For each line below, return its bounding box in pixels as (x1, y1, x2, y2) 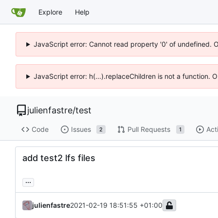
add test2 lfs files (22, 152, 95, 163)
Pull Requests (127, 125, 170, 134)
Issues (71, 125, 91, 134)
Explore (38, 7, 62, 16)
